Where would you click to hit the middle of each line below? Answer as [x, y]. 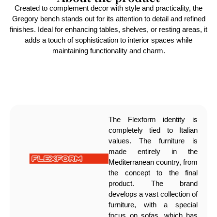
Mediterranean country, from [153, 162]
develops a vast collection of [153, 194]
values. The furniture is [153, 140]
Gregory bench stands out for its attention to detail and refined [108, 18]
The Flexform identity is [153, 119]
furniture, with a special [153, 204]
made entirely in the [153, 151]
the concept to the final [153, 172]
